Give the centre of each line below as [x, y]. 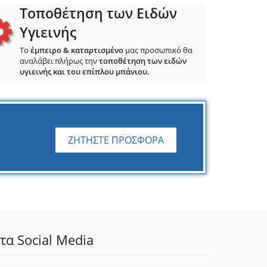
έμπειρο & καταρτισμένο [77, 50]
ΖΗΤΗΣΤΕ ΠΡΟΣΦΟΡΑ [116, 140]
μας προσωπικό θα [158, 50]
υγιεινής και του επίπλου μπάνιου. [85, 72]
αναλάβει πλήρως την [60, 61]
